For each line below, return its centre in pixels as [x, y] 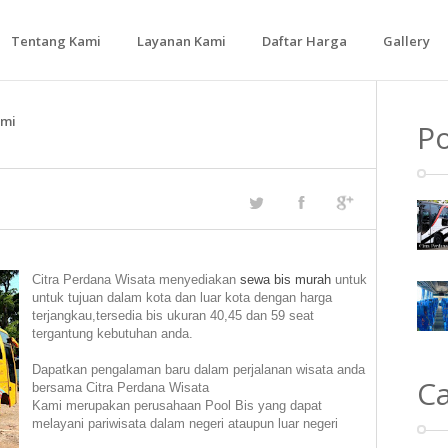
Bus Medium [167, 99]
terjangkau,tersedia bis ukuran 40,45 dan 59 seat [173, 315]
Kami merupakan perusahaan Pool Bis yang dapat [177, 405]
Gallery [406, 41]
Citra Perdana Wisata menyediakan [136, 279]
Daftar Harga [304, 41]
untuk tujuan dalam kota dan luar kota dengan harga [182, 297]
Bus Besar [161, 138]
